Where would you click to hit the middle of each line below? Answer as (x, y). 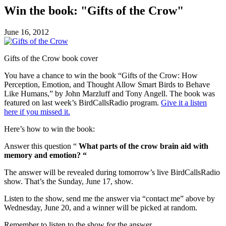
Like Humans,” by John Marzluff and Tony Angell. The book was (109, 93)
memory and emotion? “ (45, 155)
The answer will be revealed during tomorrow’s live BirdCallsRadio (112, 172)
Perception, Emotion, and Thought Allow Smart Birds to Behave (107, 84)
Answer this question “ (40, 146)
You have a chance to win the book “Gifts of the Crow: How (101, 75)
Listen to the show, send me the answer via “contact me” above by (109, 198)
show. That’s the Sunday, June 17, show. (69, 181)
